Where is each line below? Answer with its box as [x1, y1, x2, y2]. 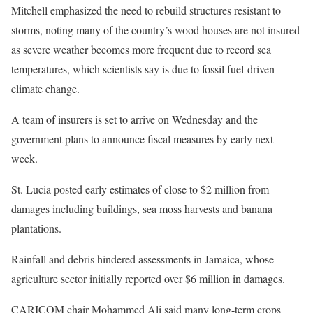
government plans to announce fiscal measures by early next [11, 131, 273, 146]
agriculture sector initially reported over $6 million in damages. [11, 270, 285, 286]
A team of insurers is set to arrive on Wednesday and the [11, 111, 258, 126]
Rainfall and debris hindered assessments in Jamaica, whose [11, 251, 274, 266]
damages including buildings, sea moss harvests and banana [11, 201, 272, 216]
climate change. [11, 80, 80, 96]
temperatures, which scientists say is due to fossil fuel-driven [11, 61, 275, 76]
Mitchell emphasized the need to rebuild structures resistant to [11, 2, 281, 17]
